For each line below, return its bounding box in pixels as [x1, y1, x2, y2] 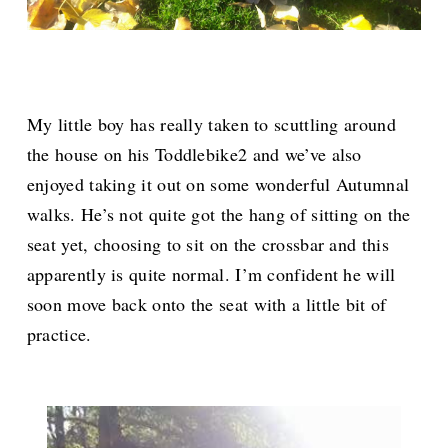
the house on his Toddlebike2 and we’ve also [26, 142, 362, 167]
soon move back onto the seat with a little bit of [26, 292, 387, 317]
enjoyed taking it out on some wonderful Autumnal [26, 172, 410, 197]
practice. [26, 322, 98, 347]
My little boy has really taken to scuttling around [26, 112, 396, 137]
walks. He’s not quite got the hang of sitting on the [26, 202, 411, 227]
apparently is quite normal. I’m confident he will [26, 262, 396, 287]
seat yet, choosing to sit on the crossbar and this [26, 232, 389, 257]
